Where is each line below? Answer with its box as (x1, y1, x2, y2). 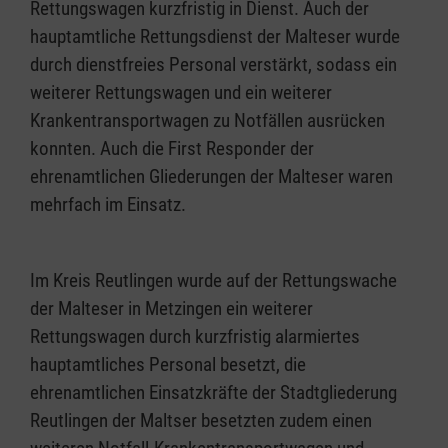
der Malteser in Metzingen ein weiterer (30, 297, 313, 320)
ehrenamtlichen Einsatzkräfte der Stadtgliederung (30, 381, 397, 404)
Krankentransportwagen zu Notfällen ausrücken (30, 109, 385, 132)
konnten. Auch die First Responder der (30, 137, 314, 160)
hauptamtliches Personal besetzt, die (30, 353, 306, 376)
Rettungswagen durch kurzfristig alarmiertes (30, 325, 360, 348)
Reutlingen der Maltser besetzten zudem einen (30, 409, 372, 432)
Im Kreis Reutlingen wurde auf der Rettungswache (30, 269, 397, 292)
